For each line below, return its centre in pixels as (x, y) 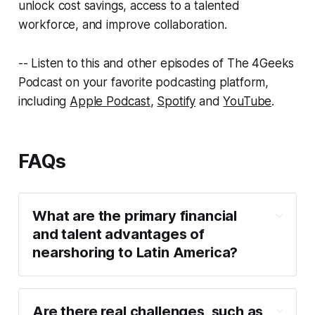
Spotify (176, 101)
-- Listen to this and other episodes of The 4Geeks (156, 63)
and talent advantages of (119, 234)
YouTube (247, 101)
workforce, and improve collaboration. (122, 24)
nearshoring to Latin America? (135, 253)
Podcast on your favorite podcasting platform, (143, 82)
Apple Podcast (110, 101)
